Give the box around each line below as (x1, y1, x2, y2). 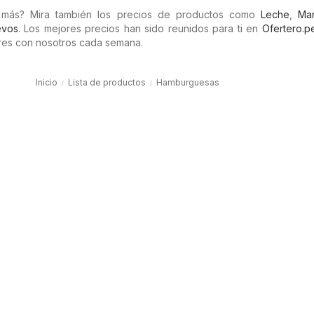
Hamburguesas (156, 77, 219, 88)
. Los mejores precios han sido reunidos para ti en (18, 22, 262, 34)
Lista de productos (67, 77, 146, 88)
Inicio (35, 77, 57, 88)
